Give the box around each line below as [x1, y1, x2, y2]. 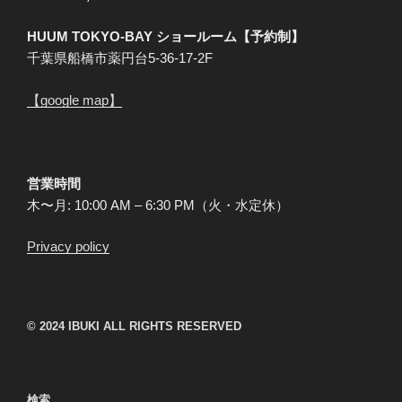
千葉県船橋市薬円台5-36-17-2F [27, 50, 213, 66]
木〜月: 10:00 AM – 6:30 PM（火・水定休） [27, 197, 289, 213]
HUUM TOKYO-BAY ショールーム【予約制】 [27, 29, 304, 45]
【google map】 [27, 92, 122, 108]
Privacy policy [27, 239, 109, 255]
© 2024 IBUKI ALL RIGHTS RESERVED [27, 319, 241, 333]
